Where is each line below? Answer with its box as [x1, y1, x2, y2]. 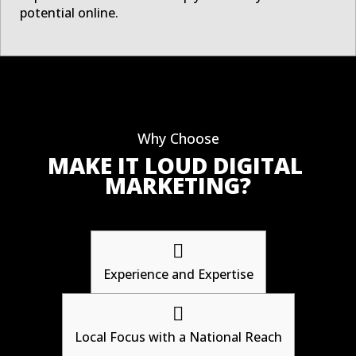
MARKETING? [105, 169, 251, 200]
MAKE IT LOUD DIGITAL [48, 149, 303, 180]
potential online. [20, 3, 118, 21]
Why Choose [137, 128, 219, 148]
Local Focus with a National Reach [74, 327, 282, 346]
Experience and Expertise [103, 265, 253, 283]
